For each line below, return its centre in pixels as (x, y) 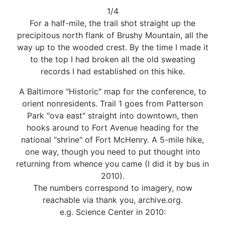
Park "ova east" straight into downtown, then (113, 115)
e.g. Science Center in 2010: (113, 212)
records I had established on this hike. (113, 71)
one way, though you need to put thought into (113, 151)
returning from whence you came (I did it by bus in (113, 163)
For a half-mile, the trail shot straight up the (113, 23)
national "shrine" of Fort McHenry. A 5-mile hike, (113, 139)
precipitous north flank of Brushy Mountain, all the (113, 35)
